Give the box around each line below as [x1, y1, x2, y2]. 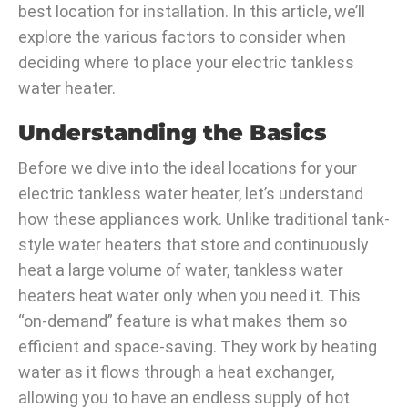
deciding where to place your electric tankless [18, 53, 354, 73]
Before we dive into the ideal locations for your [18, 158, 357, 178]
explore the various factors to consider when [18, 27, 346, 47]
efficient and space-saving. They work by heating [18, 337, 377, 357]
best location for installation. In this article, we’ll [18, 2, 365, 22]
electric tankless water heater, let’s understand [18, 184, 363, 204]
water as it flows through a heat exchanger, [18, 362, 334, 382]
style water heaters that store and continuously [18, 235, 369, 255]
